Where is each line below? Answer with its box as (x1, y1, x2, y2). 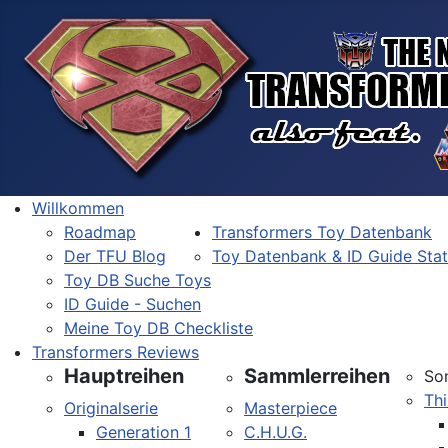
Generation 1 (96, 422, 191, 442)
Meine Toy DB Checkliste (64, 318, 253, 338)
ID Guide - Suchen (64, 294, 201, 314)
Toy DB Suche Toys (64, 270, 211, 290)
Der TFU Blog (64, 246, 166, 266)
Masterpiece (244, 398, 337, 418)
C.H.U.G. (244, 422, 307, 442)
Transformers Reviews (32, 342, 199, 362)
